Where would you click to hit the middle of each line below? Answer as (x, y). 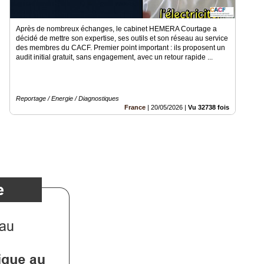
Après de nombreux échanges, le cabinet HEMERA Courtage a (116, 29)
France (135, 107)
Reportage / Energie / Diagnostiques (67, 98)
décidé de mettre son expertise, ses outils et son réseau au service (122, 38)
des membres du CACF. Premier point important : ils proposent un (121, 47)
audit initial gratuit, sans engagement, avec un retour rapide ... (114, 57)
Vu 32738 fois (209, 107)
